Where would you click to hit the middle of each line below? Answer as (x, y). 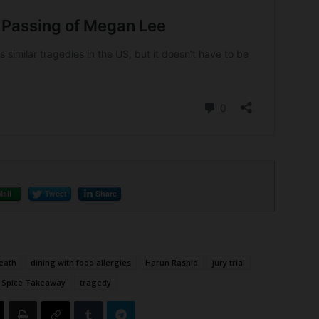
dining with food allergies (81, 262)
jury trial (229, 262)
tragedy (95, 282)
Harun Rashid (172, 262)
